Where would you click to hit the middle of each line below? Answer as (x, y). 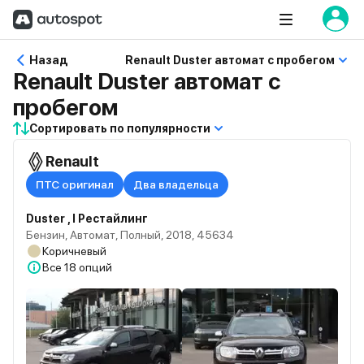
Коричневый (74, 251)
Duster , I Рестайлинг (87, 219)
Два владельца (176, 184)
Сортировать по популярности (120, 128)
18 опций (88, 267)
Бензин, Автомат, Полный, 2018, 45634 (130, 235)
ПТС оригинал (75, 184)
